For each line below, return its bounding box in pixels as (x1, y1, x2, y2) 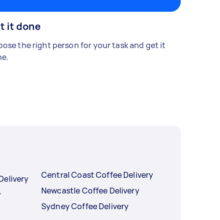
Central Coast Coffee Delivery (41, 169, 154, 181)
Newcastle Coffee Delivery (41, 185, 139, 196)
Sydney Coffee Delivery (41, 201, 129, 212)
